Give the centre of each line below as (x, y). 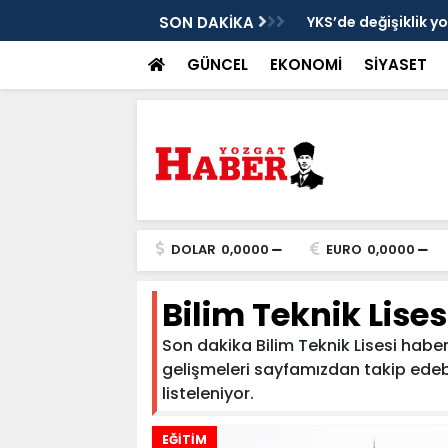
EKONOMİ (305, 64)
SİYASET (395, 64)
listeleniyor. (207, 393)
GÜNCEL (217, 64)
